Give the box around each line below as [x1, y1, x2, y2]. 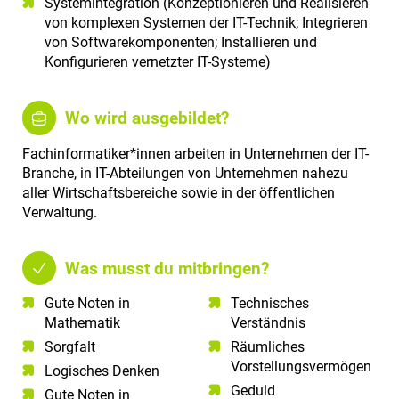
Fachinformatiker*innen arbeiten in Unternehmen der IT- [22, 144, 369, 162]
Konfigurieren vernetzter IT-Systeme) [45, 53, 274, 71]
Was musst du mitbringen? [65, 257, 270, 279]
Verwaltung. [22, 203, 97, 221]
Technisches [231, 295, 309, 313]
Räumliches [231, 338, 305, 356]
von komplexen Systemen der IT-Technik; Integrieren [45, 14, 368, 32]
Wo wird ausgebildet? [65, 108, 230, 129]
